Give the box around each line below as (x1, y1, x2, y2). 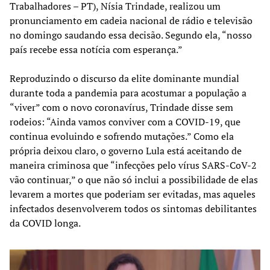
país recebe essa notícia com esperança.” (10, 42, 183, 56)
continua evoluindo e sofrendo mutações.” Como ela (10, 129, 234, 143)
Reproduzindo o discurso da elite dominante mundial (10, 71, 239, 85)
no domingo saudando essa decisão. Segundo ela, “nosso (10, 28, 252, 42)
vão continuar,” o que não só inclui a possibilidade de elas (10, 172, 258, 186)
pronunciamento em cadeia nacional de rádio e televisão (10, 13, 253, 27)
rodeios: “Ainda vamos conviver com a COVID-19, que (10, 115, 240, 128)
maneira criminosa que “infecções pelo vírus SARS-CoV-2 (10, 158, 257, 172)
